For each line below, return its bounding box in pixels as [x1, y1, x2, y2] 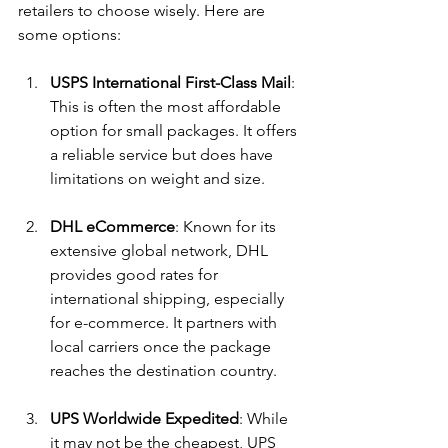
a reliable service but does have [50, 144, 277, 164]
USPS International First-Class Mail [50, 72, 291, 92]
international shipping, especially [50, 288, 288, 308]
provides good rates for [50, 264, 222, 284]
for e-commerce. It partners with [50, 312, 281, 332]
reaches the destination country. [50, 360, 277, 380]
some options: [18, 24, 121, 44]
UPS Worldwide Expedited [50, 408, 239, 428]
